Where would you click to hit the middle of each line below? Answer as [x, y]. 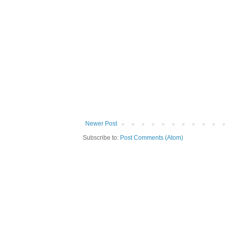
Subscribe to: [101, 138]
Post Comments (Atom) [152, 138]
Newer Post [101, 124]
